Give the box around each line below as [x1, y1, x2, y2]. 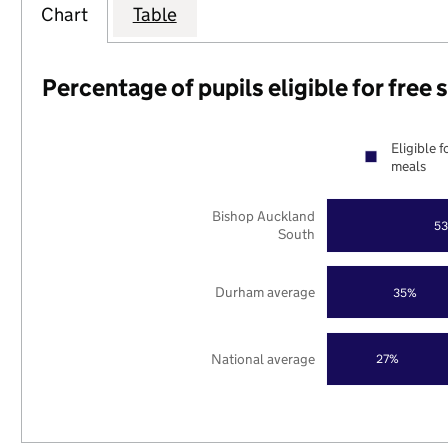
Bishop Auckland [212, 207, 316, 226]
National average [211, 349, 316, 368]
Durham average [215, 282, 316, 301]
